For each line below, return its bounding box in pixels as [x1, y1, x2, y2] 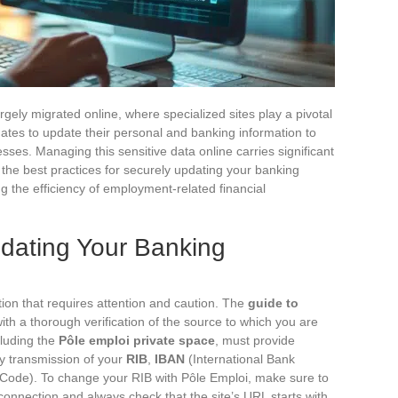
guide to [248, 295, 298, 310]
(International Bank [185, 351, 295, 366]
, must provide [215, 332, 295, 347]
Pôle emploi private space [59, 332, 215, 347]
